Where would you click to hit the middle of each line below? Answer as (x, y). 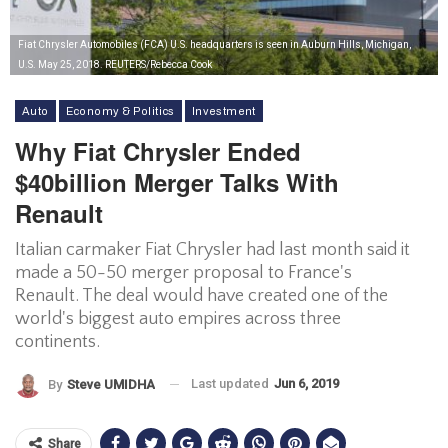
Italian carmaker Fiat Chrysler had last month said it (212, 250)
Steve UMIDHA (111, 384)
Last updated (231, 383)
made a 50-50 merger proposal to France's (183, 273)
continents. (57, 342)
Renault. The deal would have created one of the (201, 296)
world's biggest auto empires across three (178, 319)
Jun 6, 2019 (306, 383)
